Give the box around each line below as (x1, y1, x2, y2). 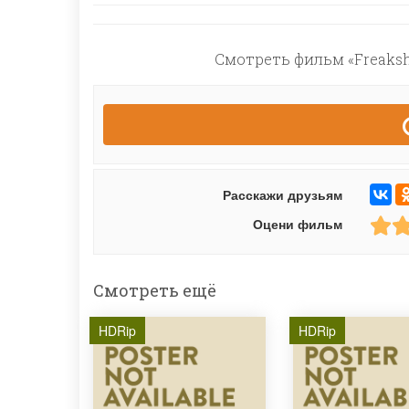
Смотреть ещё (93, 279, 216, 301)
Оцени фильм (252, 215, 342, 233)
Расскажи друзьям (222, 185, 342, 204)
